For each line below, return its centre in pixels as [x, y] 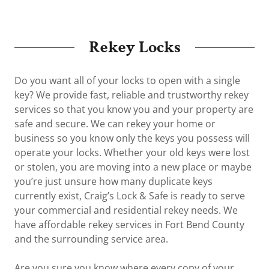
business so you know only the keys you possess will [132, 138]
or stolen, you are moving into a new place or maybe [133, 167]
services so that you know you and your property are [134, 110]
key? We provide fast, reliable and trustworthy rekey [131, 95]
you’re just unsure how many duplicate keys [113, 182]
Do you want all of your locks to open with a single [127, 81]
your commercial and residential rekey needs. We [126, 210]
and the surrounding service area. [92, 239]
